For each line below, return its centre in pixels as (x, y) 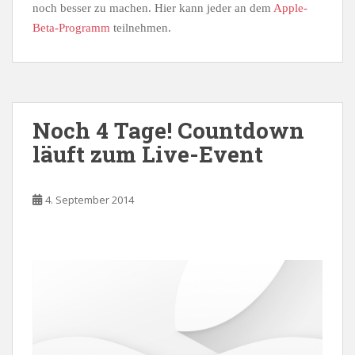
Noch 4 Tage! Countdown (168, 131)
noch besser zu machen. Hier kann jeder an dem (153, 8)
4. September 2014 (90, 200)
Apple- (290, 8)
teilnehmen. (141, 28)
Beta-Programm (71, 28)
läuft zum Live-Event (148, 155)
